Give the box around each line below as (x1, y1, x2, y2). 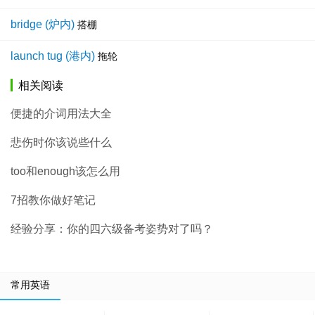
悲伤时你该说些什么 (11, 136, 112, 149)
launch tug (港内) (11, 50, 95, 63)
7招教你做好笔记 (11, 194, 96, 207)
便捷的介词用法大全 (11, 108, 112, 120)
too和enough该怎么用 (11, 165, 120, 178)
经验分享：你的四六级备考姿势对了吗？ (11, 223, 213, 236)
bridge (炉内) (11, 18, 75, 31)
